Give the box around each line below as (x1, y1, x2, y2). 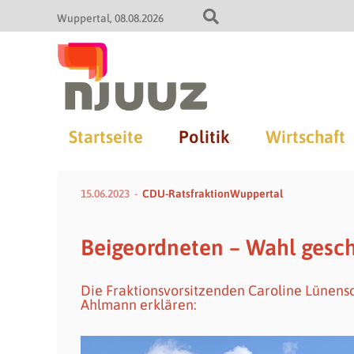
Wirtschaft (265, 126, 345, 147)
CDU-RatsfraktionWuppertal (142, 187, 283, 200)
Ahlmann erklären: (81, 296, 197, 313)
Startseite (68, 126, 143, 147)
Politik (178, 126, 229, 147)
